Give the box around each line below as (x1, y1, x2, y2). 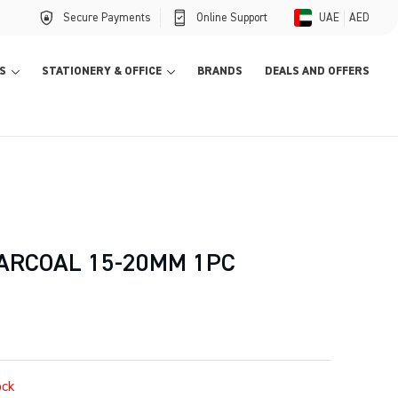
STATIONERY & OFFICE (42, 66, 162, 77)
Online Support (196, 12, 267, 24)
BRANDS (197, 66, 243, 77)
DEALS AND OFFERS (265, 66, 370, 77)
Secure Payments (63, 12, 151, 24)
